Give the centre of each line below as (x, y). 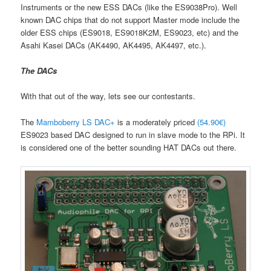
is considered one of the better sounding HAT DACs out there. (129, 147)
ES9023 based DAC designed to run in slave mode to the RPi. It (133, 134)
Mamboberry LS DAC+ (76, 122)
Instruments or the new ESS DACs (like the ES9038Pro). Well (129, 7)
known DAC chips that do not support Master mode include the (130, 20)
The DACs (39, 71)
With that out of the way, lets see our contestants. (108, 96)
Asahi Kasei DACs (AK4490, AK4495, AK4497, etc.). (114, 45)
